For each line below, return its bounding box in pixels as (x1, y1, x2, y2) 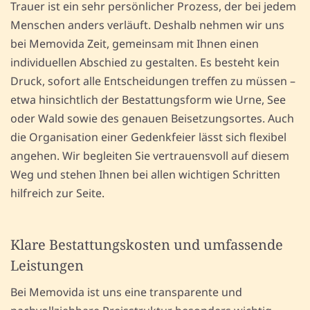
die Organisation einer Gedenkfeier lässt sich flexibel (10, 129, 286, 145)
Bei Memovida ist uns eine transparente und (10, 284, 242, 300)
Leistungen (10, 256, 84, 275)
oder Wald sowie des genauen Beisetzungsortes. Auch (10, 111, 294, 127)
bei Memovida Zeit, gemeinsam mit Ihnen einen (10, 36, 259, 52)
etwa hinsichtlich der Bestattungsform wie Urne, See (10, 92, 286, 108)
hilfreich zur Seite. (10, 185, 104, 201)
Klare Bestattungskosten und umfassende (10, 235, 283, 255)
